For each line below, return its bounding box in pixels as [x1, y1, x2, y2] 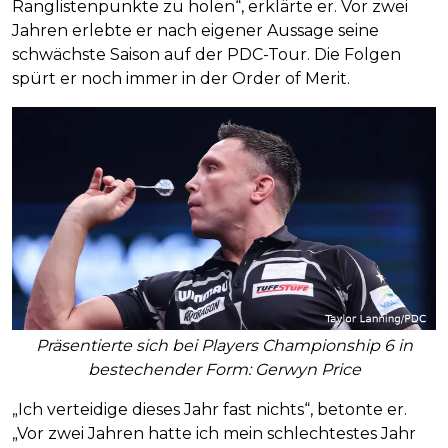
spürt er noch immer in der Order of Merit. [12, 69, 350, 89]
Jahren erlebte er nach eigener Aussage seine [12, 21, 379, 41]
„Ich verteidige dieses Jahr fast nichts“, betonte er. [12, 400, 407, 420]
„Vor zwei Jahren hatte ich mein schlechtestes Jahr [12, 424, 416, 444]
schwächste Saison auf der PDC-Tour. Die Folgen [12, 45, 401, 65]
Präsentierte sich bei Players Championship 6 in [35, 336, 413, 356]
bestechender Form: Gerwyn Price [87, 360, 361, 380]
